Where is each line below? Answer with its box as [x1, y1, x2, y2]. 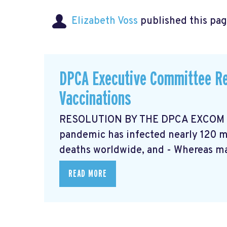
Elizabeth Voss [71, 15, 138, 28]
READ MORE [68, 169, 107, 179]
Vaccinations [59, 89, 131, 109]
